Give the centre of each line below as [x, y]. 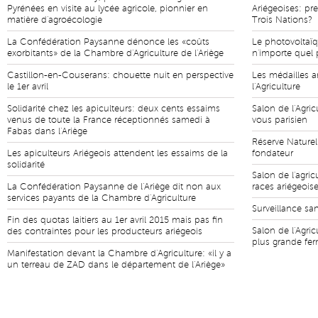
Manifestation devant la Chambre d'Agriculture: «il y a [119, 253]
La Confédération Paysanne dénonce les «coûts [108, 42]
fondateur [273, 153]
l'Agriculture [276, 87]
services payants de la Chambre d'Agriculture [102, 198]
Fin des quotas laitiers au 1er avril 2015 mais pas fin [115, 220]
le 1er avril [28, 87]
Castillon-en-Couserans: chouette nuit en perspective [120, 75]
